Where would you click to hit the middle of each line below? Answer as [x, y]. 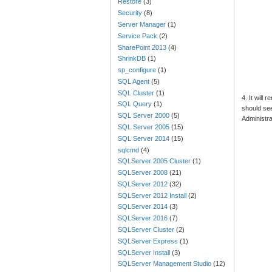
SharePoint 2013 [142, 47]
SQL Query [135, 104]
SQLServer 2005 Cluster [155, 161]
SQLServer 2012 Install [152, 195]
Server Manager [142, 24]
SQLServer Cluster [146, 230]
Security [130, 13]
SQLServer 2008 [143, 173]
